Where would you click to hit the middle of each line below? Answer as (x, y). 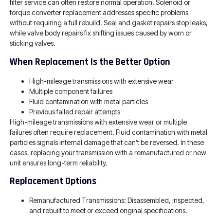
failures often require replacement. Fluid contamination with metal (109, 132)
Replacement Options (53, 181)
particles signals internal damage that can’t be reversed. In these (107, 142)
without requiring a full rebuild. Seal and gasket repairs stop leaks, (109, 23)
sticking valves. (33, 43)
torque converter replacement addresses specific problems (99, 13)
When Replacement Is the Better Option (90, 62)
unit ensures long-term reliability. (59, 163)
